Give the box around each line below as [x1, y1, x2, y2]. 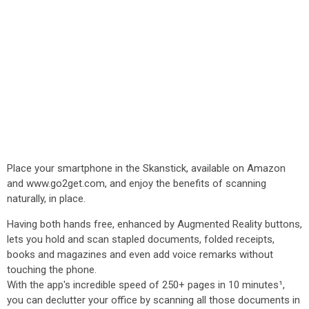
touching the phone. [7, 263, 97, 276]
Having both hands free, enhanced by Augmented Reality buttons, [7, 218, 302, 230]
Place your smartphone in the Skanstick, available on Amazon [7, 162, 286, 175]
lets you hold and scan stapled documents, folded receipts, [7, 233, 275, 246]
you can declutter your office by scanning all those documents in [7, 294, 300, 306]
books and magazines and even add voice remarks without [7, 248, 273, 261]
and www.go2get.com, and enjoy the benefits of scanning [7, 177, 266, 190]
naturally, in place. [7, 192, 86, 205]
